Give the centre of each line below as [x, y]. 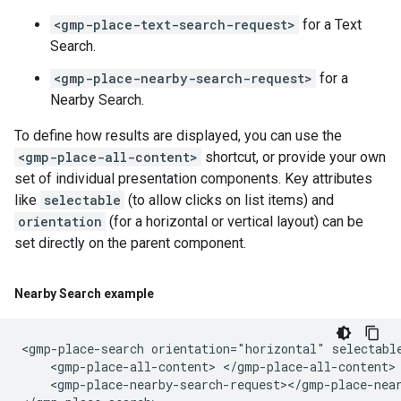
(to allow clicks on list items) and [229, 200]
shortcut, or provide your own [294, 157]
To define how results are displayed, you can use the [178, 136]
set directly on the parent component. [130, 243]
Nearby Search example [84, 294]
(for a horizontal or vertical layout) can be [235, 222]
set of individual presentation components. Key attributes [193, 179]
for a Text [330, 25]
